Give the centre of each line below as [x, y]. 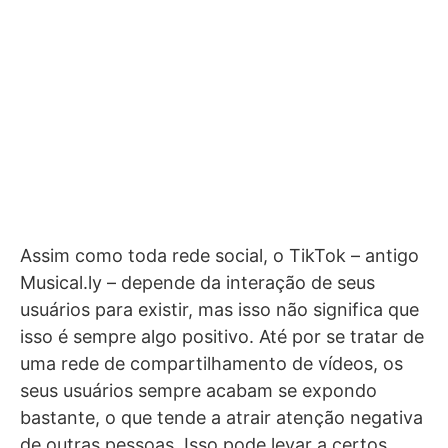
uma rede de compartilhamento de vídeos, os [211, 363]
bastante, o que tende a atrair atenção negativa [221, 417]
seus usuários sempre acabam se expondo [198, 390]
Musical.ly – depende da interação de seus [197, 282]
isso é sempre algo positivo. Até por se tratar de [222, 336]
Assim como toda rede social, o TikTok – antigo [219, 255]
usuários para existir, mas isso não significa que [219, 309]
